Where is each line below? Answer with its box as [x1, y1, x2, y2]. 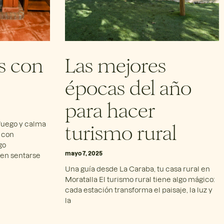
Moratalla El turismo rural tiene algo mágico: [64, 174, 215, 183]
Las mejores [64, 48, 166, 78]
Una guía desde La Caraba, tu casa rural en [64, 164, 210, 173]
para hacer [64, 93, 155, 123]
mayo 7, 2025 [64, 149, 102, 156]
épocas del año [64, 71, 191, 100]
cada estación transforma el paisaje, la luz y [64, 185, 212, 194]
